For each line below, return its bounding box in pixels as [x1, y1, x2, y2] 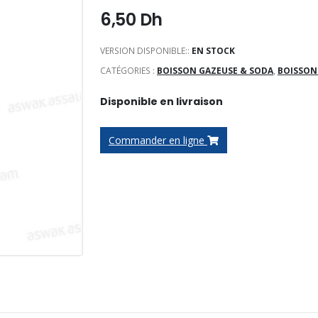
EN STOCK [192, 45, 235, 57]
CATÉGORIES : [100, 65, 157, 77]
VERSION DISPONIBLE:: [100, 45, 192, 57]
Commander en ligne [109, 133, 207, 147]
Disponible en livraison [100, 94, 223, 109]
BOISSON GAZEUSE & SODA [157, 65, 273, 77]
